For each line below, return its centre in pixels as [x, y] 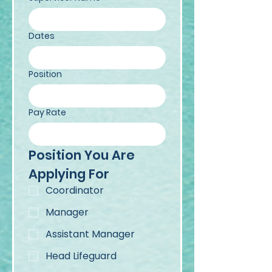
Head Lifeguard [81, 256]
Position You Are [82, 155]
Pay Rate [47, 112]
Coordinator [75, 190]
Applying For [69, 174]
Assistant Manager [90, 234]
